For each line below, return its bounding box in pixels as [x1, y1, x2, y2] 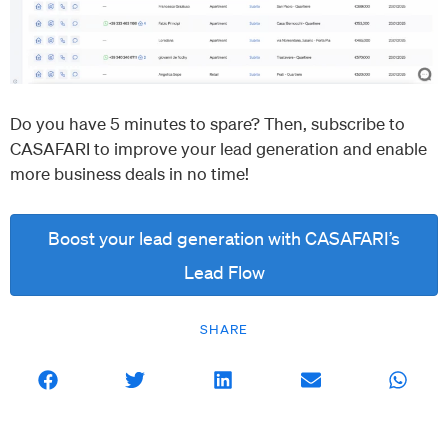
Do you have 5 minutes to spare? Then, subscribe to [10, 113, 405, 135]
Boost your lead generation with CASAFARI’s [48, 227, 400, 250]
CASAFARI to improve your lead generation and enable [10, 138, 427, 160]
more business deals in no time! [10, 163, 249, 185]
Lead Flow [183, 261, 265, 284]
